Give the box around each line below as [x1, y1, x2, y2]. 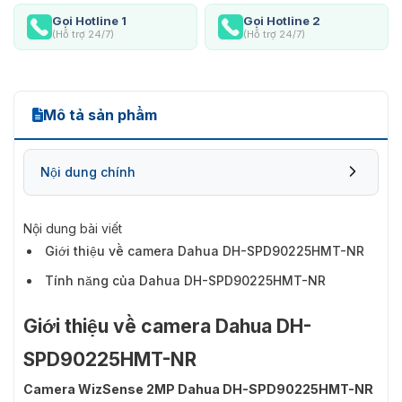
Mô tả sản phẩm [43, 105, 157, 124]
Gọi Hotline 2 [243, 13, 320, 28]
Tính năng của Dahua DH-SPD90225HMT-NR [45, 272, 326, 288]
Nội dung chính [40, 163, 135, 179]
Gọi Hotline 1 [52, 13, 127, 28]
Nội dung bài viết [23, 220, 122, 236]
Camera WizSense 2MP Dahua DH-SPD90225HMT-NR [23, 380, 373, 397]
